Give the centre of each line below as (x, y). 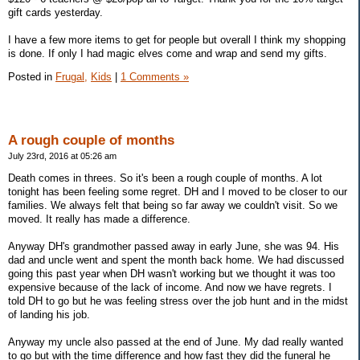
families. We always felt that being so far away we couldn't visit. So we (173, 205)
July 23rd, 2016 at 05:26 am (62, 156)
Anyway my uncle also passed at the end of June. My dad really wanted (176, 342)
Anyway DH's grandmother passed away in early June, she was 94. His (174, 246)
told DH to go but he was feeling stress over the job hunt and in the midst (178, 301)
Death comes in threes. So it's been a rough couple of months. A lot (165, 178)
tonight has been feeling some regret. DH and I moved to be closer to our (178, 191)
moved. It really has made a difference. (99, 219)
